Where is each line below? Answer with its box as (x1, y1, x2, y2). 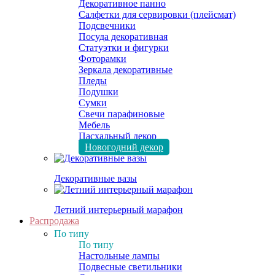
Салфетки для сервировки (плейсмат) (79, 9, 236, 20)
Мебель (79, 120, 110, 130)
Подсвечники (79, 20, 136, 31)
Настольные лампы (79, 250, 160, 261)
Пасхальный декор (79, 131, 157, 141)
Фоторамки (79, 53, 126, 64)
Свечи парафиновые (79, 109, 165, 119)
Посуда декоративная (79, 31, 168, 42)
